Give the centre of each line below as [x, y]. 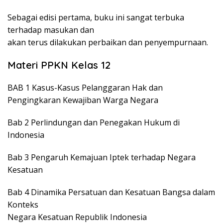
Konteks [23, 205]
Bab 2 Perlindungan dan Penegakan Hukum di [94, 123]
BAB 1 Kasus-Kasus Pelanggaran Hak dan [85, 88]
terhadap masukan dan [51, 30]
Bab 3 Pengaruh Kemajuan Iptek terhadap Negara [102, 158]
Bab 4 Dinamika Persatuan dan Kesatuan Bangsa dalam [111, 192]
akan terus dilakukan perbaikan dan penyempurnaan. [108, 43]
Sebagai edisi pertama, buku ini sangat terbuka [96, 18]
